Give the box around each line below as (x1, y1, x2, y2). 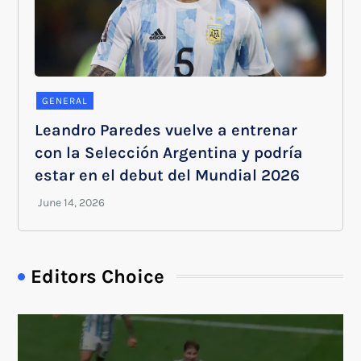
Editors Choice (31, 264, 165, 288)
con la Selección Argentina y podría (35, 143, 304, 162)
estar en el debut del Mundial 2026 (35, 165, 301, 185)
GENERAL (42, 94, 89, 106)
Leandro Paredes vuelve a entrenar (35, 120, 298, 139)
